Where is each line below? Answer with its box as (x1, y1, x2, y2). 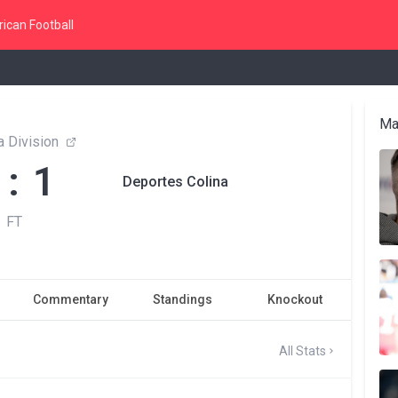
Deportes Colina (123, 173, 228, 190)
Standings (152, 292, 212, 306)
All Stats (278, 343, 326, 358)
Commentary (32, 292, 108, 306)
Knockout (267, 292, 322, 306)
